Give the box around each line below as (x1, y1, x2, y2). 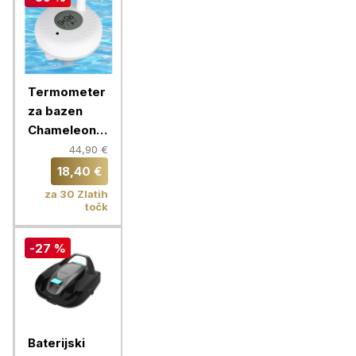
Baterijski (28, 335, 85, 350)
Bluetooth (28, 141, 87, 157)
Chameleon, (28, 122, 100, 137)
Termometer (28, 84, 106, 99)
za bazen (28, 103, 83, 118)
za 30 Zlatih (44, 188, 108, 200)
